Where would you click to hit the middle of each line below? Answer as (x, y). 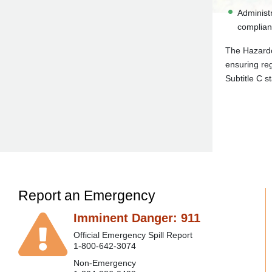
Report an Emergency (87, 195)
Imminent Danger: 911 (137, 218)
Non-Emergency (105, 263)
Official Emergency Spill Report (133, 235)
